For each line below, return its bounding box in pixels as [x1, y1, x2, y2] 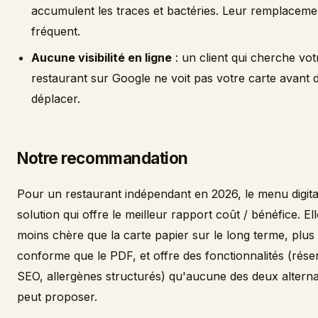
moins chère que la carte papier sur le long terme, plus [17, 228, 314, 242]
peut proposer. [17, 290, 97, 304]
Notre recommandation [17, 148, 189, 168]
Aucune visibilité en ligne [31, 50, 172, 65]
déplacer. [31, 92, 80, 106]
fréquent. [31, 24, 80, 38]
